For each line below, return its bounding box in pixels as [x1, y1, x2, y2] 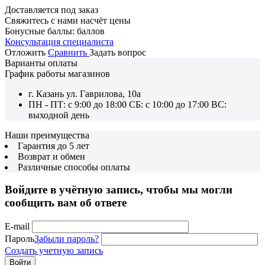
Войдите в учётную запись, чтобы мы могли [5, 183, 232, 196]
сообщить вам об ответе [5, 196, 127, 209]
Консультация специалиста [5, 36, 114, 47]
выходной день [28, 109, 89, 120]
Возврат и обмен [18, 151, 85, 161]
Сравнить [48, 47, 89, 57]
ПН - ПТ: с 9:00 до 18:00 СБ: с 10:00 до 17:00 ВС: [28, 99, 227, 109]
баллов [77, 25, 105, 36]
